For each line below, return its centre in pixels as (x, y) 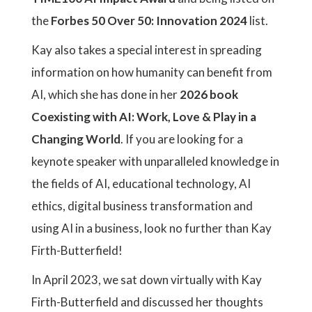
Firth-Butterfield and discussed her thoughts (147, 302)
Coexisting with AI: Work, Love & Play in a (144, 117)
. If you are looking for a (182, 139)
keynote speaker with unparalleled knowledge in (155, 161)
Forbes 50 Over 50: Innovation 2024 (150, 21)
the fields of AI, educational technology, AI (141, 184)
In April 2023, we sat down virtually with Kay (147, 280)
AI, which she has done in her (106, 94)
